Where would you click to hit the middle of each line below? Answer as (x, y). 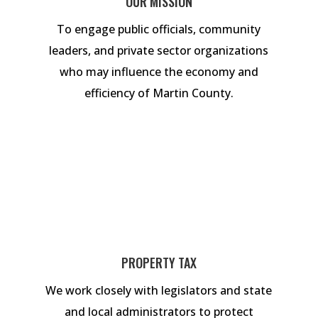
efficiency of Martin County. (159, 93)
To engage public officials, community (159, 29)
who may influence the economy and (159, 71)
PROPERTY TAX (159, 262)
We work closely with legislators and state (159, 290)
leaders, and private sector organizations (159, 50)
